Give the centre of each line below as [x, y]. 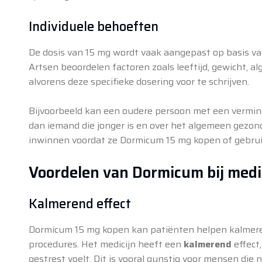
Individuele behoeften [93, 26]
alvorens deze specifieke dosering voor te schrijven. [139, 81]
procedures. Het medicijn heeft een [106, 244]
